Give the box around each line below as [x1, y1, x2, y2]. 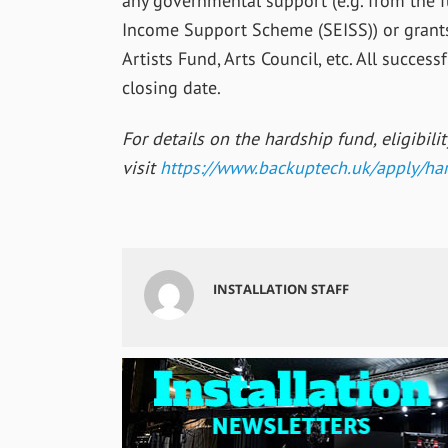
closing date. [121, 76, 221, 100]
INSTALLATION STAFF [213, 279, 350, 298]
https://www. [159, 156, 258, 180]
